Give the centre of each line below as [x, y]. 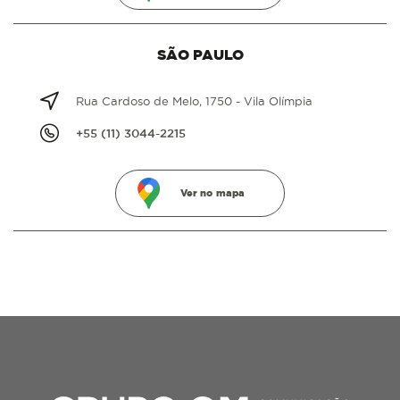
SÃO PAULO [200, 55]
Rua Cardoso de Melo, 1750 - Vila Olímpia [194, 101]
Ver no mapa [212, 193]
